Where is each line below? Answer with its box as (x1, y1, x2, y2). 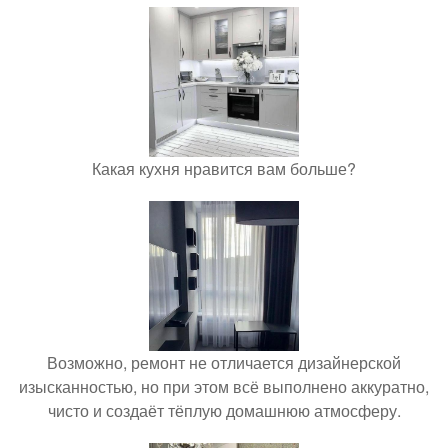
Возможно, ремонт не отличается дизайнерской (47, 350, 401, 374)
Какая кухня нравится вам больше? (92, 156, 356, 180)
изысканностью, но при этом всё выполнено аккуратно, (19, 374, 429, 398)
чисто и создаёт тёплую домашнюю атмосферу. (47, 398, 401, 422)
